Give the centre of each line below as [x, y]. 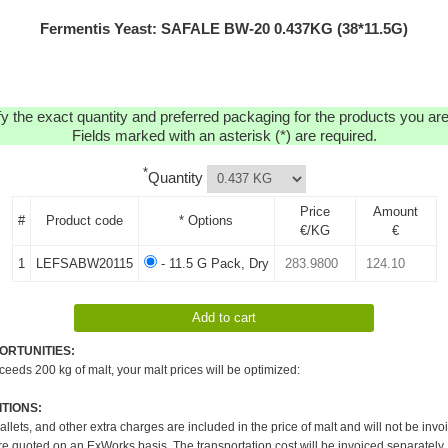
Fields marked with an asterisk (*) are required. [224, 135]
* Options [206, 220]
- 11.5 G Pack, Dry [212, 263]
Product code [84, 220]
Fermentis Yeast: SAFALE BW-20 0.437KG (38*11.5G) [224, 28]
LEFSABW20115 [84, 263]
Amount [395, 211]
